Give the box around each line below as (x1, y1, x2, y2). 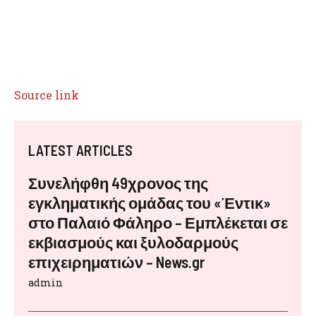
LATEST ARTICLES (28, 142, 133, 159)
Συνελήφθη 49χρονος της (28, 174, 208, 192)
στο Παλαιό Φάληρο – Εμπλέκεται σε (28, 213, 288, 231)
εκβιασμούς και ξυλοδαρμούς (28, 233, 238, 251)
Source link (14, 87, 79, 102)
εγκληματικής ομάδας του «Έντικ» (28, 193, 271, 212)
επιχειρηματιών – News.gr (28, 253, 205, 271)
